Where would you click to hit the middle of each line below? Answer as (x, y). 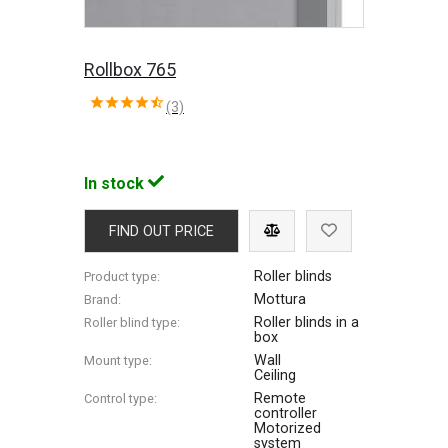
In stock (116, 183)
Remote (280, 398)
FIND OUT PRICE (161, 231)
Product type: (122, 276)
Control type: (121, 398)
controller (286, 413)
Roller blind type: (132, 322)
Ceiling (275, 375)
